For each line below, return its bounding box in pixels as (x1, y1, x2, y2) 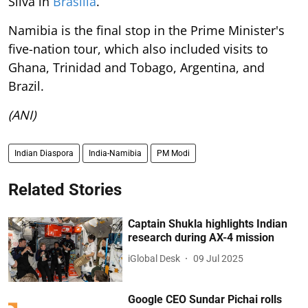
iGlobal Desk (128, 252, 181, 264)
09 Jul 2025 (193, 252, 244, 264)
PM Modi (157, 148, 190, 159)
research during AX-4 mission (128, 231, 275, 245)
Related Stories (8, 180, 122, 200)
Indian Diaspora (14, 148, 74, 159)
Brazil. (8, 78, 44, 95)
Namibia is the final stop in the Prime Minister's (8, 22, 285, 39)
